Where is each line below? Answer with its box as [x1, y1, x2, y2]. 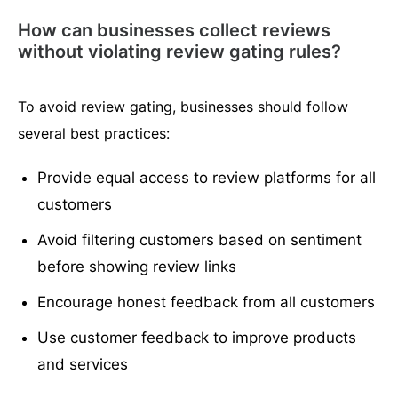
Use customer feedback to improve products [37, 329, 357, 347]
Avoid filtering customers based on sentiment [37, 231, 362, 250]
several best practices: [18, 124, 170, 143]
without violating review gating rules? [18, 41, 341, 63]
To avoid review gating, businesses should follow [18, 98, 348, 116]
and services [37, 355, 129, 374]
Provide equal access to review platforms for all [37, 169, 377, 187]
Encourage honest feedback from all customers [37, 293, 376, 312]
